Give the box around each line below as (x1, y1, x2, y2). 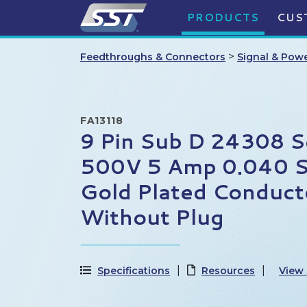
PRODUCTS (187, 10, 259, 25)
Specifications (97, 265, 170, 278)
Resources (201, 265, 255, 278)
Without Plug (80, 202, 224, 232)
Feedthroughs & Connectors (80, 51, 225, 63)
